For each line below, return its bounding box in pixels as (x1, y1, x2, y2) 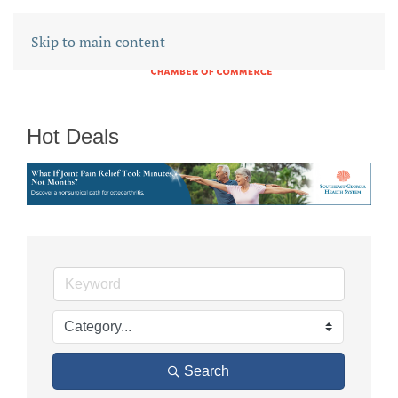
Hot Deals (27, 124, 119, 148)
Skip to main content (31, 32, 165, 52)
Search (184, 362, 229, 378)
